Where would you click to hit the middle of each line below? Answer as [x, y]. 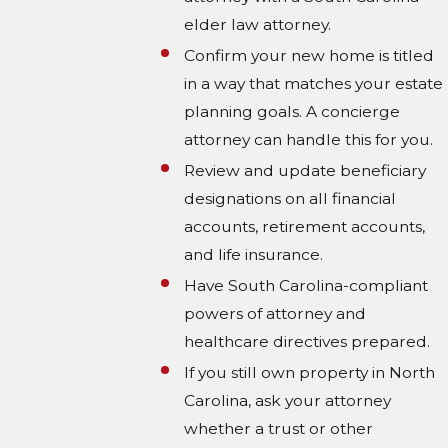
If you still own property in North [310, 373]
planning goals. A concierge [292, 111]
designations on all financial [290, 199]
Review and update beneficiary [305, 171]
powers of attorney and [275, 314]
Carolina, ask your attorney [288, 401]
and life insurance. [254, 255]
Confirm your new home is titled [309, 55]
